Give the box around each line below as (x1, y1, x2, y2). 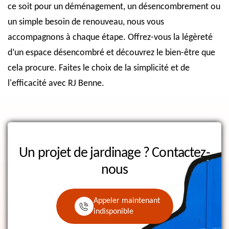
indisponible (93, 208, 133, 216)
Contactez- (152, 146, 210, 161)
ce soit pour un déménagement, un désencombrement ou (8, 2, 220, 12)
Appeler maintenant (93, 197, 160, 205)
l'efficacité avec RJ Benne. (8, 78, 104, 88)
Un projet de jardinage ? (19, 146, 152, 161)
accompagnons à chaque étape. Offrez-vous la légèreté (8, 32, 213, 42)
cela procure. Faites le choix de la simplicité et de (8, 63, 190, 73)
